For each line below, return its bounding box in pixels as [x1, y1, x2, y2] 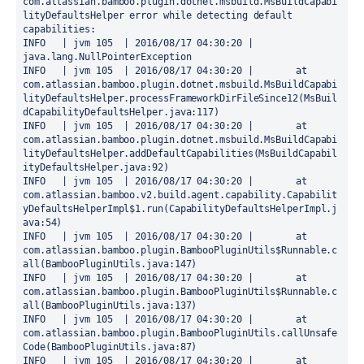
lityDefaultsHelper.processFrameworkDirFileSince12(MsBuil [23, 93, 338, 104]
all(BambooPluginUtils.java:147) [23, 258, 197, 270]
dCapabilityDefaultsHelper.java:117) [23, 106, 220, 118]
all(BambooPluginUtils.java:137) [23, 300, 197, 311]
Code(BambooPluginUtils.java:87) [23, 341, 197, 353]
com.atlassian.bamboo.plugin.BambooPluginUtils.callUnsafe [23, 327, 338, 339]
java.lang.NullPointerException [23, 51, 192, 63]
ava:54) [23, 217, 63, 228]
